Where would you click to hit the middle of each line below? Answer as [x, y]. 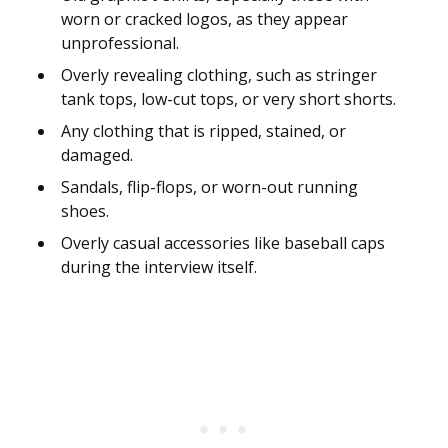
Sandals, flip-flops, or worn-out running [209, 187]
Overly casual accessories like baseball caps [223, 243]
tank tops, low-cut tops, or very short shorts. [228, 99]
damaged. [97, 155]
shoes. [85, 211]
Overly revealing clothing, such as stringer [219, 75]
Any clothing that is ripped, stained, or [203, 131]
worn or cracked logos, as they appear [204, 19]
